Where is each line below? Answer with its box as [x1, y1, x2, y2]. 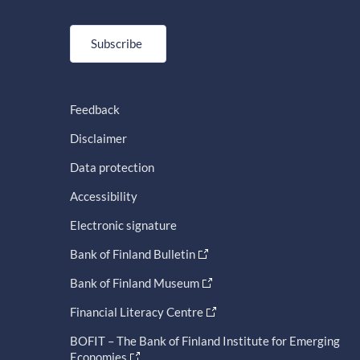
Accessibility [69, 189, 137, 204]
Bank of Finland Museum [69, 276, 199, 291]
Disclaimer [69, 131, 127, 146]
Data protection [69, 160, 154, 175]
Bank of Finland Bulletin [69, 247, 195, 262]
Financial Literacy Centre [69, 305, 203, 320]
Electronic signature [69, 218, 177, 233]
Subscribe [90, 36, 142, 51]
